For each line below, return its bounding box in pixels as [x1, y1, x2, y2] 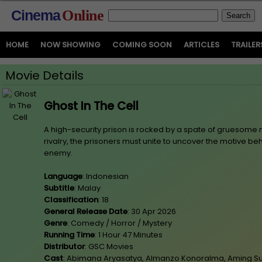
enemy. [44, 147, 73, 159]
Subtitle [44, 182, 74, 194]
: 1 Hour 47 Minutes [95, 229, 163, 241]
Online [62, 7, 104, 24]
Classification [44, 194, 98, 206]
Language [44, 171, 82, 182]
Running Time [44, 229, 95, 241]
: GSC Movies [85, 241, 133, 253]
